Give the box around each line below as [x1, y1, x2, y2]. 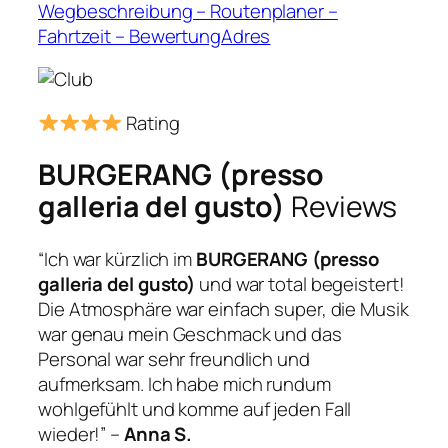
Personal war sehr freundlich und [38, 345, 310, 372]
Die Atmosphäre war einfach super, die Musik [38, 295, 409, 322]
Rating [122, 109, 180, 136]
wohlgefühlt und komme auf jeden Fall [38, 395, 352, 422]
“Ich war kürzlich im [38, 245, 196, 272]
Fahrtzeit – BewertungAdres [38, 22, 271, 49]
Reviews [285, 187, 398, 227]
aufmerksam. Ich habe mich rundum [38, 370, 331, 397]
